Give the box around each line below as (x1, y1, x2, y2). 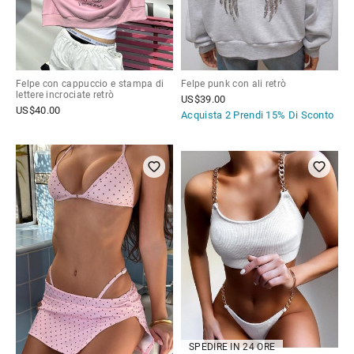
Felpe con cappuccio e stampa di (16, 78, 164, 90)
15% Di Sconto (265, 109, 334, 122)
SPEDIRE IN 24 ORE (189, 341, 276, 352)
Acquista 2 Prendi (181, 109, 266, 122)
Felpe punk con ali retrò (181, 78, 287, 90)
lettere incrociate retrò (16, 89, 115, 101)
